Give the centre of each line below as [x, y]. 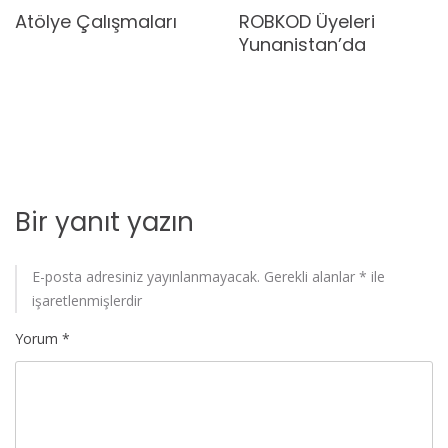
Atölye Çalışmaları [96, 21]
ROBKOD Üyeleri [307, 21]
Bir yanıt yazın [104, 221]
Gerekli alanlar [311, 276]
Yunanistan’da [302, 44]
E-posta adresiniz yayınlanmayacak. [146, 276]
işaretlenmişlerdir [87, 300]
